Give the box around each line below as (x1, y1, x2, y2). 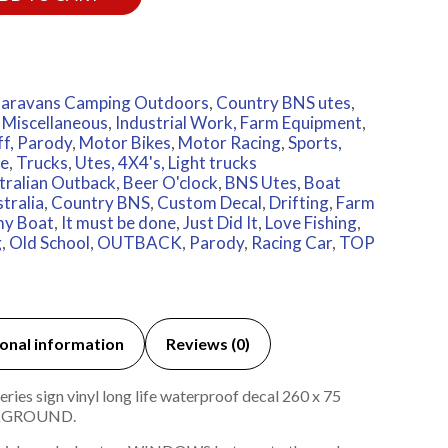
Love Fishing (264, 212, 357, 234)
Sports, (287, 132, 342, 154)
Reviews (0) (165, 334, 250, 354)
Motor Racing (177, 132, 281, 154)
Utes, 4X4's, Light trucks (74, 152, 257, 174)
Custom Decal (156, 192, 262, 214)
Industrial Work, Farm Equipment (114, 112, 362, 134)
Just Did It (182, 212, 258, 234)
